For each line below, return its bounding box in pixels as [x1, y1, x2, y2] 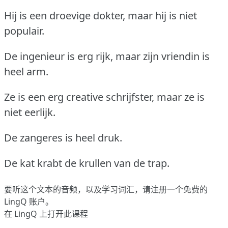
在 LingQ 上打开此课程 [4, 208, 88, 220]
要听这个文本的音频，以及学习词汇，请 [4, 184, 151, 195]
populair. [4, 24, 44, 38]
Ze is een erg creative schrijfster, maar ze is [4, 90, 205, 104]
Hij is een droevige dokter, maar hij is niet [4, 9, 197, 23]
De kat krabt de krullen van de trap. [4, 156, 169, 170]
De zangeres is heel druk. [4, 131, 122, 145]
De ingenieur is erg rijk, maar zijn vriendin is [4, 49, 210, 64]
